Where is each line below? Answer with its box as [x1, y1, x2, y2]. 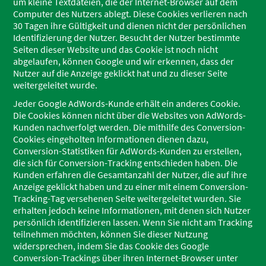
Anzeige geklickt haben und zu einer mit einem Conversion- [13, 180, 249, 192]
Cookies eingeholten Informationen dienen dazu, [13, 133, 209, 145]
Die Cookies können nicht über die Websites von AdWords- [13, 109, 246, 121]
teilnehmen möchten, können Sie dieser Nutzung [13, 228, 208, 240]
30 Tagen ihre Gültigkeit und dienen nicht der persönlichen [13, 20, 247, 31]
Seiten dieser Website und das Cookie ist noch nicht [13, 43, 218, 55]
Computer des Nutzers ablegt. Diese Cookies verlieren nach [13, 8, 248, 20]
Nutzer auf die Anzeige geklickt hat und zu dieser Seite [13, 67, 228, 79]
